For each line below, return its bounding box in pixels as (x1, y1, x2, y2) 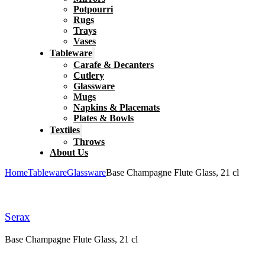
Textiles (50, 125, 80, 135)
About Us (50, 147, 88, 157)
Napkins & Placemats (73, 102, 160, 112)
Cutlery (73, 70, 104, 80)
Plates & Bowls (73, 113, 134, 123)
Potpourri (73, 4, 113, 14)
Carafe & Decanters (73, 60, 154, 70)
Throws (73, 137, 105, 147)
